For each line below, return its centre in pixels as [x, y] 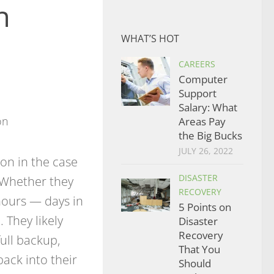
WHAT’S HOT [150, 39]
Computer [203, 79]
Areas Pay [202, 121]
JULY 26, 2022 [206, 151]
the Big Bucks [210, 135]
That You [199, 249]
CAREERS [197, 64]
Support [198, 93]
